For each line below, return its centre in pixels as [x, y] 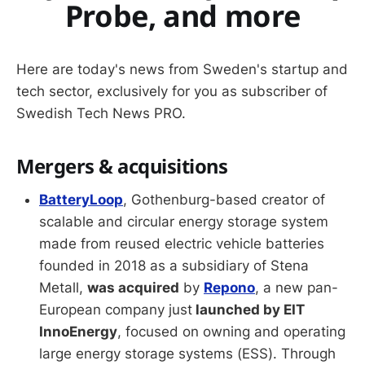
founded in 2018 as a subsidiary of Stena [174, 265]
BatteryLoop [81, 199]
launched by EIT [248, 309]
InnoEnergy [78, 331]
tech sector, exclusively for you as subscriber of [172, 91]
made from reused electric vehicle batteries [182, 243]
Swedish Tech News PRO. [101, 113]
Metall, [63, 287]
